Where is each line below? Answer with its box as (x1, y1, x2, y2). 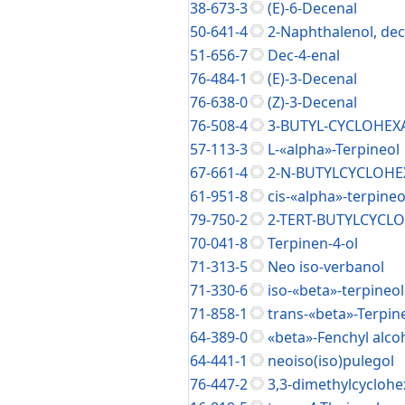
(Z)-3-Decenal (268, 92, 357, 112)
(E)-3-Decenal (268, 69, 357, 89)
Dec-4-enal (268, 45, 340, 65)
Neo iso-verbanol (268, 257, 384, 277)
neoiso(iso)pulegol (268, 351, 394, 371)
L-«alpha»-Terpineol (268, 139, 400, 159)
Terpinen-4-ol (268, 233, 358, 253)
